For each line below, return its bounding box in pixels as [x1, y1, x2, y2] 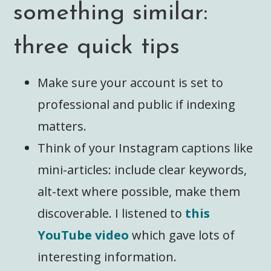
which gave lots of [132, 226, 235, 243]
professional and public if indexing [38, 96, 236, 113]
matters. [38, 117, 87, 134]
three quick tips [13, 34, 180, 59]
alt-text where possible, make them [38, 183, 241, 200]
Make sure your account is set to [38, 74, 224, 91]
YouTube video [38, 226, 132, 243]
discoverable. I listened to [38, 204, 186, 221]
